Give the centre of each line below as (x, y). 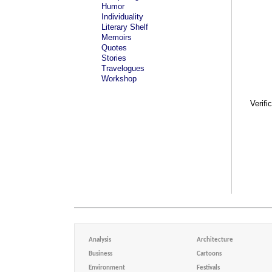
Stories (114, 58)
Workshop (119, 79)
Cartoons (209, 254)
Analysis (100, 240)
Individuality (122, 17)
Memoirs (117, 37)
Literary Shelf (125, 27)
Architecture (215, 240)
